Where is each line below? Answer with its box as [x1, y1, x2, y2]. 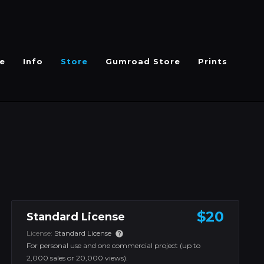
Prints [198, 57, 227, 66]
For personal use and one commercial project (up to [27, 241, 201, 250]
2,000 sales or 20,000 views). [27, 253, 128, 262]
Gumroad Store [105, 57, 180, 66]
